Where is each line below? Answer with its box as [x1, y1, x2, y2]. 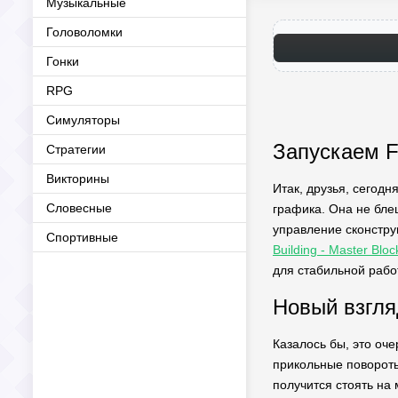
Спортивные [46, 230, 118, 244]
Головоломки [46, 25, 123, 39]
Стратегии [46, 142, 106, 156]
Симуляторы [46, 113, 120, 127]
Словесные [46, 201, 112, 215]
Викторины [46, 171, 109, 186]
